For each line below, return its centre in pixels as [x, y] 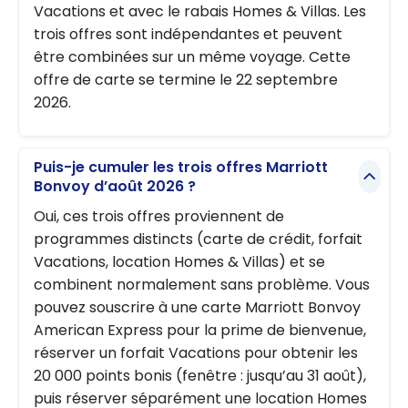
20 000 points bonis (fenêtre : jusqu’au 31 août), [200, 376]
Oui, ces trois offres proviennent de [159, 217]
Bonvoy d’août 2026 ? [115, 187]
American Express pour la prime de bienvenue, [200, 331]
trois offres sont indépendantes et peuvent [188, 34]
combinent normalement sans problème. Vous [202, 285]
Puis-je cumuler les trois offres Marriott [181, 168]
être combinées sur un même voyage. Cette [192, 56]
